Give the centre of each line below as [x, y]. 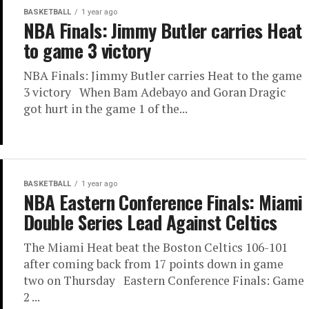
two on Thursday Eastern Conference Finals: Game [164, 280]
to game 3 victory [87, 50]
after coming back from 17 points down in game [153, 264]
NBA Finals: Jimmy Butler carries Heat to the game [163, 76]
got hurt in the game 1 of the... [106, 109]
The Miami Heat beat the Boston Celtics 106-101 [156, 247]
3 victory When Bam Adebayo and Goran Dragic [154, 92]
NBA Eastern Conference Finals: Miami [163, 202]
